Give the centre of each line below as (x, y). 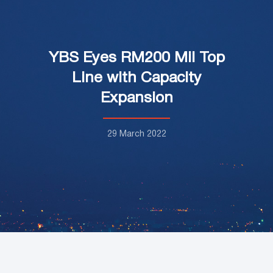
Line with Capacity (136, 79)
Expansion (136, 99)
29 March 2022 (136, 135)
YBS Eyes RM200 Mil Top (136, 58)
